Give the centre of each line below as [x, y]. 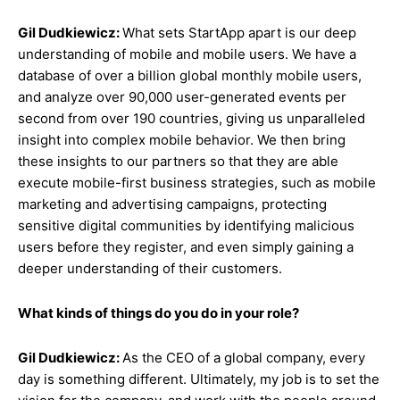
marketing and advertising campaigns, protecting [172, 204]
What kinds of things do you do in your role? [158, 313]
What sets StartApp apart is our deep [239, 33]
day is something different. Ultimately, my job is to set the [199, 379]
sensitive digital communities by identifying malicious [186, 225]
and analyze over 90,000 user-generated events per [182, 97]
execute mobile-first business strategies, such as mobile [197, 183]
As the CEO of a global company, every [244, 358]
